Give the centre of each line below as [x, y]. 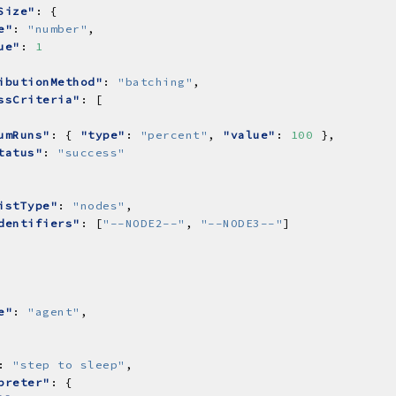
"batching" [155, 81]
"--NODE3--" [241, 223]
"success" [91, 152]
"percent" [174, 134]
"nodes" [99, 205]
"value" [249, 134]
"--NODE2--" [144, 223]
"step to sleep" [69, 364]
